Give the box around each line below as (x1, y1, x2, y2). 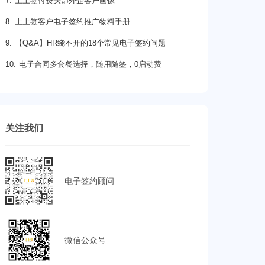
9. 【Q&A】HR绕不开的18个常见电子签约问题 (5, 39, 166, 47)
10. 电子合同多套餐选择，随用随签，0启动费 (5, 60, 161, 69)
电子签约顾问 (64, 176, 114, 186)
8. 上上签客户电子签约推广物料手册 (5, 18, 130, 26)
